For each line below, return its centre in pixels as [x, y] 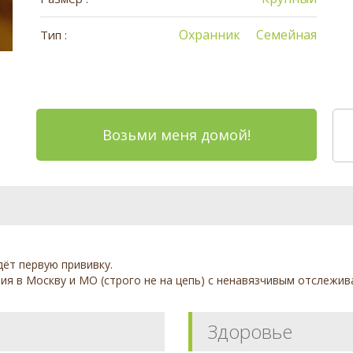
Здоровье [250, 331]
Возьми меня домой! [176, 134]
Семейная [287, 35]
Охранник [210, 35]
